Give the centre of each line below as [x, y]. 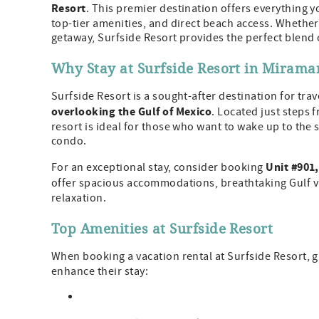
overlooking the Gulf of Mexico [132, 112]
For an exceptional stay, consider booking [159, 168]
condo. [69, 141]
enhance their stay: [100, 272]
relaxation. [79, 198]
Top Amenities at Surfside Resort [162, 229]
